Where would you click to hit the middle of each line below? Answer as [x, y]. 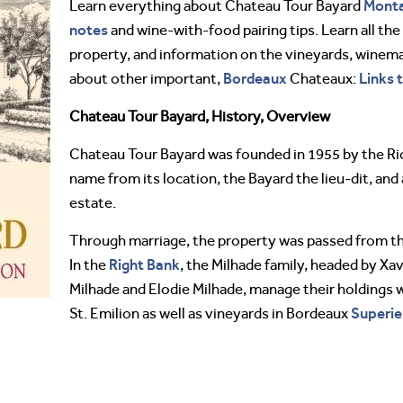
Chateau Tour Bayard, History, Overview [200, 116]
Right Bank [144, 264]
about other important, [146, 79]
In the [89, 265]
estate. [93, 203]
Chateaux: [323, 79]
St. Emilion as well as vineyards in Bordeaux [210, 313]
